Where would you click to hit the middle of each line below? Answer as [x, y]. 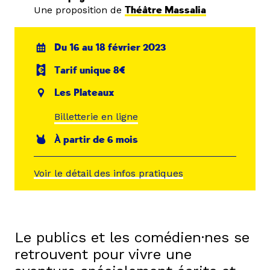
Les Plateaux [84, 93]
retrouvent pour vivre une [103, 255]
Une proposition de [79, 10]
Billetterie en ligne [96, 116]
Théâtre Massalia [165, 10]
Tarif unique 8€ [90, 70]
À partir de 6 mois [96, 140]
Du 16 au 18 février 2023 [110, 48]
